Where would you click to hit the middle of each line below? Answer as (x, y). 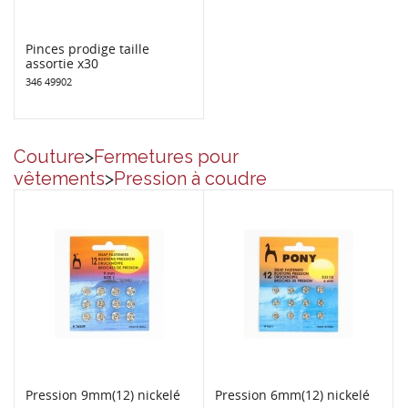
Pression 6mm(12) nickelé (292, 394)
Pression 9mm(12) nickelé (103, 394)
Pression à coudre (190, 178)
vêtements (59, 178)
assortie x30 (62, 63)
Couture (49, 156)
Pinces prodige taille (87, 48)
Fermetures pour (166, 156)
